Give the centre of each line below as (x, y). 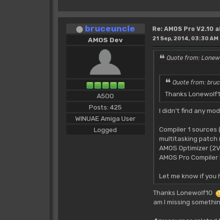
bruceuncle (110, 28)
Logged (106, 130)
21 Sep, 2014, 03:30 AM (185, 39)
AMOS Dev (106, 40)
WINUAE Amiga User (106, 119)
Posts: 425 (106, 107)
